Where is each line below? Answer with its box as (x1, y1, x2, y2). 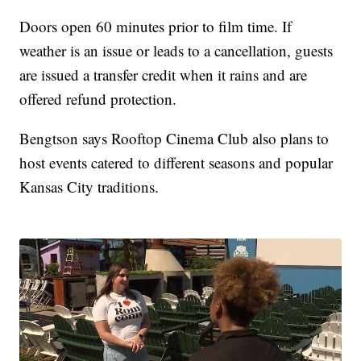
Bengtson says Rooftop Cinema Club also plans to (19, 128, 330, 149)
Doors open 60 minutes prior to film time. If (19, 16, 293, 37)
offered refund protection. (19, 89, 177, 110)
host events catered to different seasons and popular (19, 152, 334, 173)
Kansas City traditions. (19, 176, 160, 197)
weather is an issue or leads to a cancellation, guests (19, 40, 334, 61)
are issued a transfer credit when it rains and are (19, 64, 308, 85)
